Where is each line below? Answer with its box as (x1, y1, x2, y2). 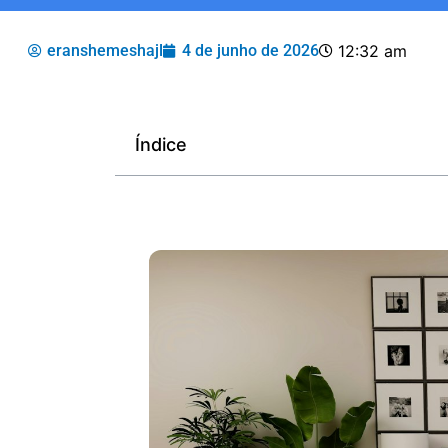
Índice (135, 133, 187, 155)
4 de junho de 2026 (182, 40, 319, 60)
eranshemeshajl (47, 40, 163, 60)
